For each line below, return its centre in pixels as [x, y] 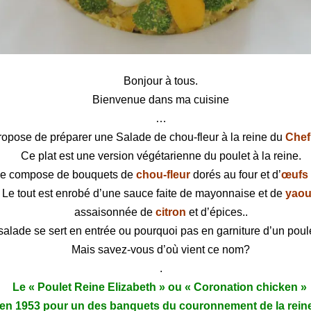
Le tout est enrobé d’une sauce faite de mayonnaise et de [144, 193]
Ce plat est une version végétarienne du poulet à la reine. [161, 155]
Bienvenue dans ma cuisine [161, 99]
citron [170, 212]
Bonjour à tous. [161, 81]
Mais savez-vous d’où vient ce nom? [161, 249]
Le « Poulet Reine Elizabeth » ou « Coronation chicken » [161, 287]
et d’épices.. [217, 212]
